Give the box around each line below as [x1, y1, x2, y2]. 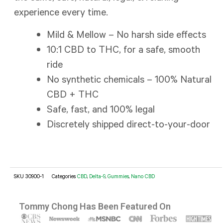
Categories [51, 172, 76, 179]
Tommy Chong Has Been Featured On [18, 201, 171, 212]
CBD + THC [46, 87, 99, 100]
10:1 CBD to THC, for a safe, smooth [46, 42, 200, 55]
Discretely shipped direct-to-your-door [46, 117, 210, 129]
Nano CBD [130, 172, 155, 179]
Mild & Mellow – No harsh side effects [46, 27, 206, 40]
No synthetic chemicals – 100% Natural [46, 72, 212, 85]
